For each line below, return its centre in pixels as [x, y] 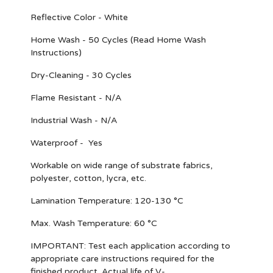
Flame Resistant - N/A [76, 98]
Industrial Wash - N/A [74, 120]
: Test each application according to [157, 246]
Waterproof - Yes [66, 143]
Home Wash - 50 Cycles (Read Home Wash [118, 40]
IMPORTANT [57, 246]
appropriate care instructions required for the [122, 259]
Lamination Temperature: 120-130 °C [107, 201]
